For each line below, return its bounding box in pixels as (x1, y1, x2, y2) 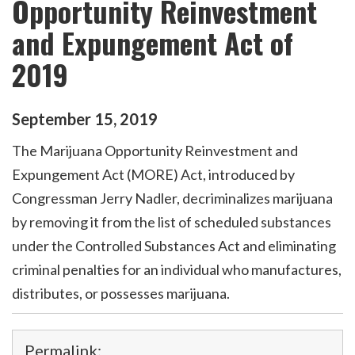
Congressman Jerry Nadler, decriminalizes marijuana (12, 189, 333, 208)
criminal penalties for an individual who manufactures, (12, 261, 342, 279)
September (12, 109, 91, 128)
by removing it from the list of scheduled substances (12, 213, 331, 231)
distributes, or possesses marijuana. (12, 284, 230, 303)
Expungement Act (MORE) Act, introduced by (12, 166, 295, 184)
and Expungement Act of (12, 21, 293, 64)
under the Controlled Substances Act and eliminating (12, 237, 336, 255)
